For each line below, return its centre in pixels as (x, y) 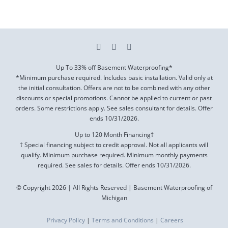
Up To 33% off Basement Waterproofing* (114, 68)
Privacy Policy (65, 220)
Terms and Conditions (122, 220)
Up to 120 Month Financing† (114, 135)
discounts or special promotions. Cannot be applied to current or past (114, 98)
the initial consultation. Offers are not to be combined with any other (114, 88)
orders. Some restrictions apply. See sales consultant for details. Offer (114, 108)
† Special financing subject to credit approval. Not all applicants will (114, 145)
